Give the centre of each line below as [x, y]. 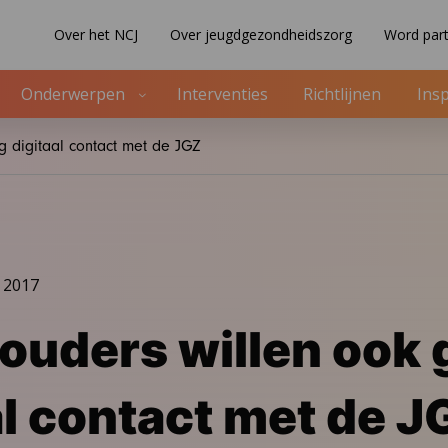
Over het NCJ [96, 35]
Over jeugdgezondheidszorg [261, 35]
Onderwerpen [73, 94]
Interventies [223, 94]
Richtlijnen [342, 94]
